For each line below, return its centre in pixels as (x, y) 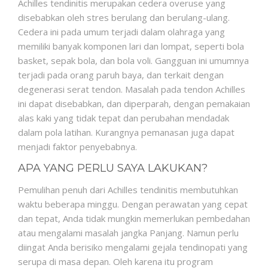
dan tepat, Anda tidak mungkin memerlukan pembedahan (134, 218)
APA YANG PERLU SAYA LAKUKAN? (113, 168)
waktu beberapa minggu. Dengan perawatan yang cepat (133, 204)
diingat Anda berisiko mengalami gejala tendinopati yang (133, 247)
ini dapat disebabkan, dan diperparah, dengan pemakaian (134, 103)
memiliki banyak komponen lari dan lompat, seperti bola (131, 46)
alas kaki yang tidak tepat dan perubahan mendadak (124, 118)
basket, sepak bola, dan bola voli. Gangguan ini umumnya (133, 60)
